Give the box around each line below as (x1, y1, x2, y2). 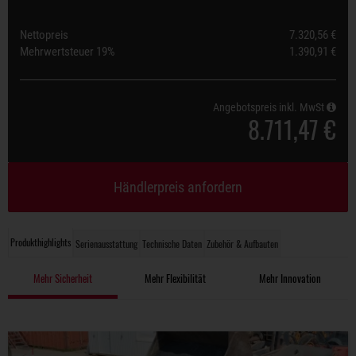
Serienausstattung (75, 237, 137, 250)
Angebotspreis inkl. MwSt (213, 101, 327, 114)
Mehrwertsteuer (20, 44, 96, 59)
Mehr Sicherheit (33, 270, 93, 286)
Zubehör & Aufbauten (207, 237, 278, 250)
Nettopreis (20, 28, 68, 42)
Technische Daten (142, 237, 202, 250)
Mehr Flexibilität (145, 270, 207, 286)
